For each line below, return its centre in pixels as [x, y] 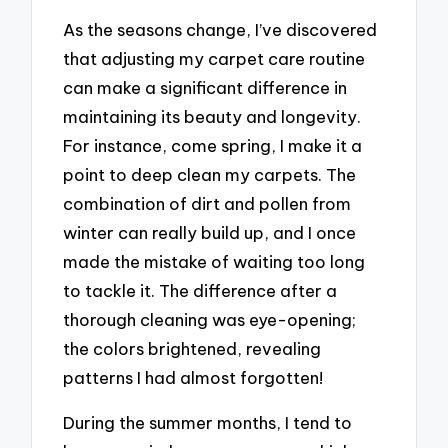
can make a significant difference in [205, 88]
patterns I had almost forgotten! [193, 378]
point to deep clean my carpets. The [210, 175]
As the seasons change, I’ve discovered [220, 30]
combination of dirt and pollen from [207, 204]
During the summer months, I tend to [208, 422]
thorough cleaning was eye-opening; [210, 320]
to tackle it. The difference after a [200, 291]
